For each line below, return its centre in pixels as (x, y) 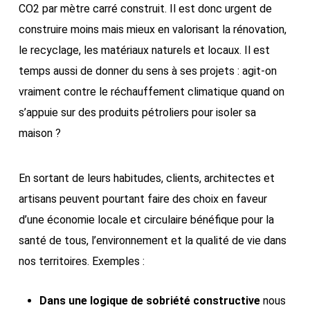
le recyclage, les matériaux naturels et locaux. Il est (144, 50)
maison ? (39, 133)
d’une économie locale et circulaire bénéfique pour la (146, 220)
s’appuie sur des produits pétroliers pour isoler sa (137, 112)
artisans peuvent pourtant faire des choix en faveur (143, 199)
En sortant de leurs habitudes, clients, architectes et (146, 178)
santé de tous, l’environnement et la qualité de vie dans (152, 240)
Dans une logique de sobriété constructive (149, 301)
